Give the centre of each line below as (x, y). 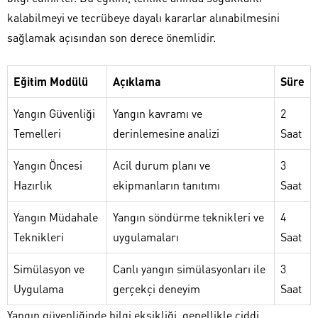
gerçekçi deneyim (157, 288)
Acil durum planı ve (161, 165)
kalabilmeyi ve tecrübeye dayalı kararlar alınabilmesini (143, 17)
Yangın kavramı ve (158, 113)
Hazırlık (33, 185)
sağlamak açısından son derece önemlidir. (111, 37)
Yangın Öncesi (48, 165)
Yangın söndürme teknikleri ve (188, 216)
